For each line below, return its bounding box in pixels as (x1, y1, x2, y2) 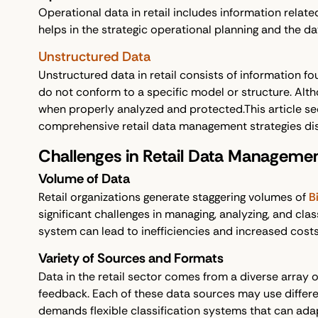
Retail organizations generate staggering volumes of (38, 190, 309, 205)
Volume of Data (38, 170, 130, 188)
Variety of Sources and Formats (38, 249, 224, 268)
